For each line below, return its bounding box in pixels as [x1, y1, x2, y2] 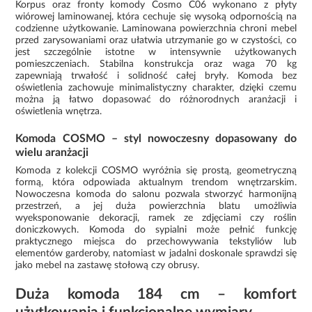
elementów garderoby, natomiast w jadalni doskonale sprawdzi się [15, 248, 297, 258]
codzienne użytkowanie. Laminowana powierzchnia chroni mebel [15, 23, 297, 33]
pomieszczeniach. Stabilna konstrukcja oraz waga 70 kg [15, 58, 297, 69]
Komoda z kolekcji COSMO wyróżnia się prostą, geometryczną [15, 165, 297, 175]
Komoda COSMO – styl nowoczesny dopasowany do [15, 132, 297, 144]
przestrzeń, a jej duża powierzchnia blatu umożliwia [15, 201, 297, 211]
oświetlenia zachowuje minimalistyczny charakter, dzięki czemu [15, 82, 297, 93]
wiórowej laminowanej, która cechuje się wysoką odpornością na [15, 11, 297, 22]
